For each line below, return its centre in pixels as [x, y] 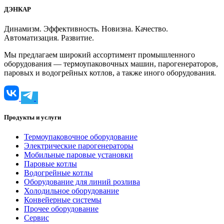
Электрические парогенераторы [79, 146]
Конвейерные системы [63, 200]
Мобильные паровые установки [78, 155]
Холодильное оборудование [71, 191]
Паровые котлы [50, 164]
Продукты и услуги [32, 117]
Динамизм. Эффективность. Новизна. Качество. [86, 29]
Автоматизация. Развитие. [49, 38]
